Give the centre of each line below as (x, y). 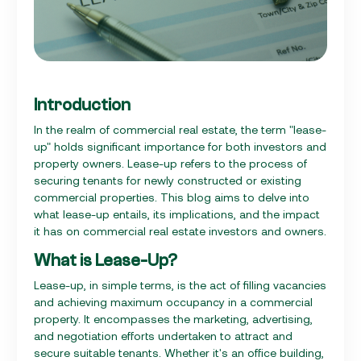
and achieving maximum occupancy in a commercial (173, 301)
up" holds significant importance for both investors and (180, 146)
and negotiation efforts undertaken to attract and (163, 335)
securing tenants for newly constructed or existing (168, 180)
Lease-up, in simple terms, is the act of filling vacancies (180, 284)
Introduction (82, 104)
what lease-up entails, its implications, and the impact (177, 214)
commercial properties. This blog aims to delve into (172, 197)
